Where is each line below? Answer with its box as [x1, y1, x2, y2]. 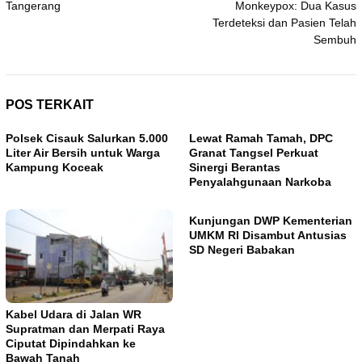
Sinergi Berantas [189, 160, 280, 174]
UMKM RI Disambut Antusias [189, 228, 347, 242]
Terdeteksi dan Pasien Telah [213, 15, 356, 29]
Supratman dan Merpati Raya [6, 322, 165, 335]
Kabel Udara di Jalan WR [6, 307, 141, 321]
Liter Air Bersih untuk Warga [6, 145, 160, 159]
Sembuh [314, 32, 356, 46]
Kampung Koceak [6, 160, 103, 174]
